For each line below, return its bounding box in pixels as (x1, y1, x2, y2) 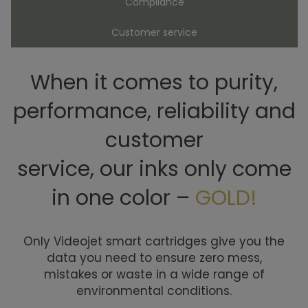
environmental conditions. (76, 283, 232, 300)
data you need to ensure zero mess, (46, 250, 262, 267)
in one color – (51, 184, 195, 213)
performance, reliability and (12, 97, 296, 126)
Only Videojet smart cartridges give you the (23, 233, 285, 250)
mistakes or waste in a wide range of (43, 266, 265, 283)
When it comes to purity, (30, 68, 278, 98)
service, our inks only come (16, 155, 291, 184)
